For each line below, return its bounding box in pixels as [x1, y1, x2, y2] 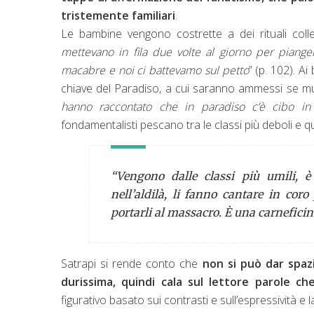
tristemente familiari [61, 7, 175, 23]
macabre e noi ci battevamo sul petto [61, 62, 249, 78]
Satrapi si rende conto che [61, 255, 203, 271]
